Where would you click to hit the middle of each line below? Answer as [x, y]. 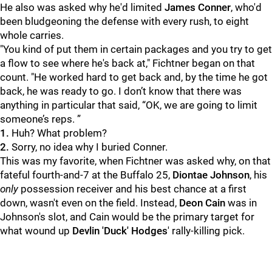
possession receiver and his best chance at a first [132, 189]
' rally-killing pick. [206, 231]
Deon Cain [202, 203]
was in [241, 203]
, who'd [246, 7]
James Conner [198, 7]
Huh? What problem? [58, 133]
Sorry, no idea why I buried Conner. [88, 147]
